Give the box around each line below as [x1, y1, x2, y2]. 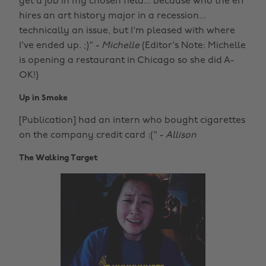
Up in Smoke [19, 93, 68, 103]
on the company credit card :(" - [19, 130, 166, 140]
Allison [166, 130, 197, 140]
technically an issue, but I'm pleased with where [19, 26, 235, 36]
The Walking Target [19, 153, 97, 163]
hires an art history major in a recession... [19, 11, 206, 21]
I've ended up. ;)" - [19, 40, 102, 50]
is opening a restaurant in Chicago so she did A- [19, 55, 234, 65]
